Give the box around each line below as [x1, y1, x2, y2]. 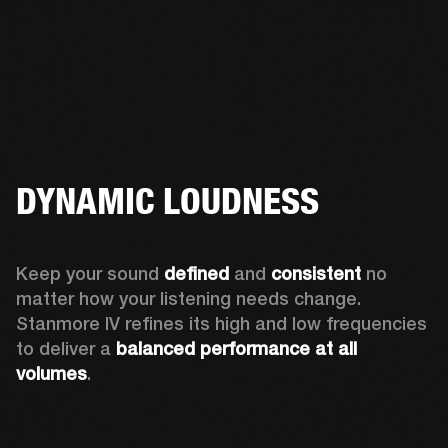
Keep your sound [16, 262, 164, 284]
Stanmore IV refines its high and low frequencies [16, 312, 427, 334]
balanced [116, 337, 195, 359]
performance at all [200, 337, 357, 359]
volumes [16, 362, 87, 384]
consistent [271, 262, 361, 284]
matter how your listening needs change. [16, 287, 361, 309]
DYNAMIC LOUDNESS [16, 178, 319, 223]
